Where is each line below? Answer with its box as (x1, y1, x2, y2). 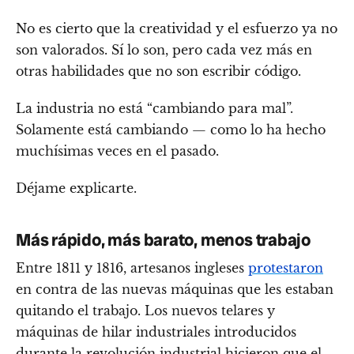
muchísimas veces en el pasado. (16, 142, 219, 159)
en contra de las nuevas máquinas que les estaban (16, 281, 333, 298)
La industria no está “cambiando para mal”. (16, 100, 293, 116)
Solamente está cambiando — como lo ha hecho (16, 121, 326, 137)
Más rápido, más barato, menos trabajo (16, 228, 311, 251)
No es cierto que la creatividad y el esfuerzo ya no (16, 20, 337, 36)
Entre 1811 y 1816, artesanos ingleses (16, 260, 248, 277)
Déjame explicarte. (16, 179, 137, 196)
